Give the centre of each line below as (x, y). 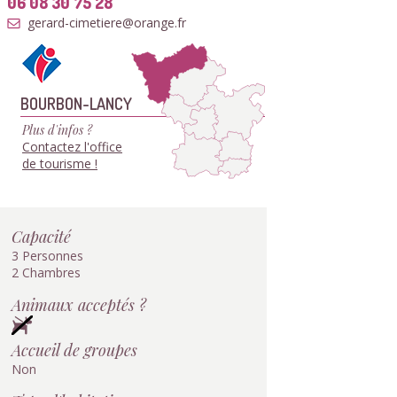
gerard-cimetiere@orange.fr (107, 23)
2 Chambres (46, 272)
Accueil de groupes (74, 350)
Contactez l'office (72, 147)
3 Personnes (47, 256)
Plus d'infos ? (57, 130)
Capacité (41, 236)
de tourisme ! (60, 163)
